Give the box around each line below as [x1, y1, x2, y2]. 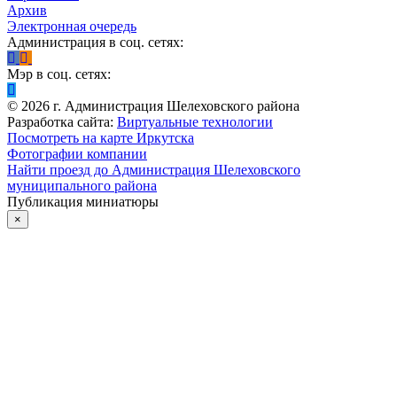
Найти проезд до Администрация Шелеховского [7, 161, 300, 177]
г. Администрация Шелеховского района [50, 97, 300, 113]
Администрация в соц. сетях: [7, 34, 183, 50]
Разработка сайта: [7, 113, 113, 129]
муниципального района [7, 177, 157, 193]
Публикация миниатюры [7, 193, 159, 209]
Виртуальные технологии [117, 113, 273, 129]
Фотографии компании [7, 145, 147, 161]
